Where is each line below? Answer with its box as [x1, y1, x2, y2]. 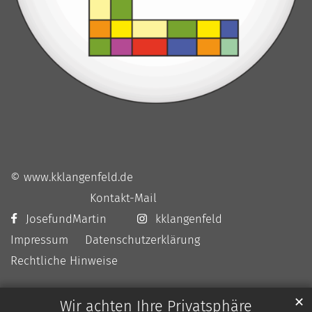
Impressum [10, 233, 68, 247]
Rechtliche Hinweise [10, 253, 118, 268]
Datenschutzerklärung [85, 233, 200, 247]
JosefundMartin [25, 212, 120, 226]
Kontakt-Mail [90, 191, 157, 205]
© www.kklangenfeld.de [10, 170, 133, 185]
